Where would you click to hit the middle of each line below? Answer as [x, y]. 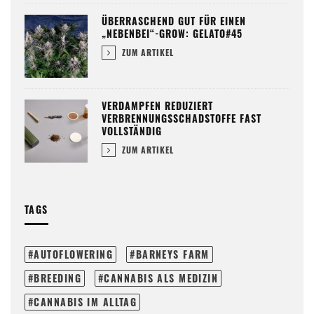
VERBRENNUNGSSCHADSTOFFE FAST [182, 118]
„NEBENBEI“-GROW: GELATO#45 [172, 34]
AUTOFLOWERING [74, 254]
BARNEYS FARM [172, 254]
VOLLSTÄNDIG [132, 131]
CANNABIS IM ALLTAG [86, 302]
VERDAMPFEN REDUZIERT [157, 106]
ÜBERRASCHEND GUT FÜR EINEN [174, 21]
